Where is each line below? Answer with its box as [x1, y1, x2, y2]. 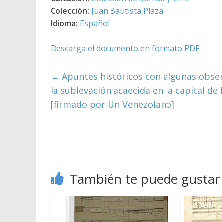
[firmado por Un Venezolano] [51, 98, 174, 110]
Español [80, 17, 110, 29]
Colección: [51, 5, 89, 16]
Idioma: [51, 17, 78, 29]
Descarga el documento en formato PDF [51, 42, 199, 54]
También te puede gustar [69, 169, 220, 188]
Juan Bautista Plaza [91, 5, 163, 16]
